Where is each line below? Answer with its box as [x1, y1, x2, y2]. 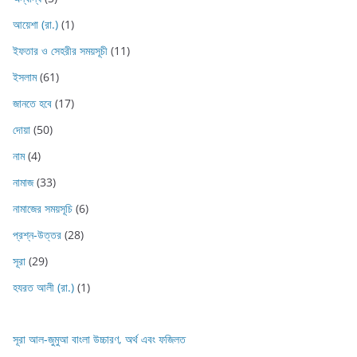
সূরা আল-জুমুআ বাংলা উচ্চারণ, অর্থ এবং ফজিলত [13, 331, 186, 347]
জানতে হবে [13, 96, 52, 112]
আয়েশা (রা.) [13, 17, 58, 33]
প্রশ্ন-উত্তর [13, 227, 61, 243]
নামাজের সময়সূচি [13, 201, 73, 217]
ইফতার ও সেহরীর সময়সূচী [13, 43, 108, 59]
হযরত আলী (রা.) [13, 280, 74, 296]
